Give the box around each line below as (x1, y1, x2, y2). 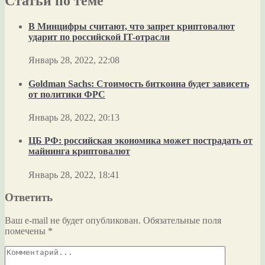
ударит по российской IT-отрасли (28, 32, 170, 43)
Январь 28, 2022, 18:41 (28, 169, 119, 180)
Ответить (5, 191, 53, 204)
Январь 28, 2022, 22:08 (28, 55, 119, 66)
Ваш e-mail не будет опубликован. (5, 215, 141, 225)
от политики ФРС (28, 89, 105, 99)
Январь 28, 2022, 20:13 (28, 112, 119, 122)
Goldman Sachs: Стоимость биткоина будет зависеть (28, 78, 249, 89)
